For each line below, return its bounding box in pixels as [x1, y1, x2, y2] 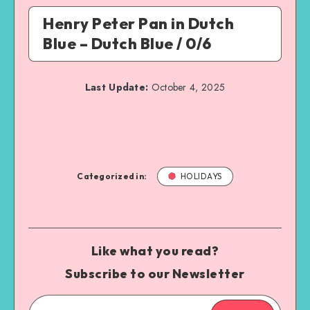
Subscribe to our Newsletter [65, 265, 245, 282]
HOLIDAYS [180, 170, 222, 181]
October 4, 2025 [148, 80, 226, 94]
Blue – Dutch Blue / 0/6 [43, 33, 212, 53]
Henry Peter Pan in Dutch [43, 13, 234, 33]
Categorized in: [77, 170, 147, 181]
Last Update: [84, 80, 149, 94]
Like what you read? [91, 242, 219, 259]
